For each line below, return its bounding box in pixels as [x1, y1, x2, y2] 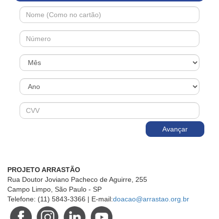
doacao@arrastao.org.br [113, 195, 189, 203]
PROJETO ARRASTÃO [7, 166, 80, 174]
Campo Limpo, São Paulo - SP [7, 185, 102, 193]
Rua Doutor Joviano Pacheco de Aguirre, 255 [7, 175, 147, 183]
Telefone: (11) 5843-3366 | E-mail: [7, 195, 113, 203]
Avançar [162, 125, 188, 133]
